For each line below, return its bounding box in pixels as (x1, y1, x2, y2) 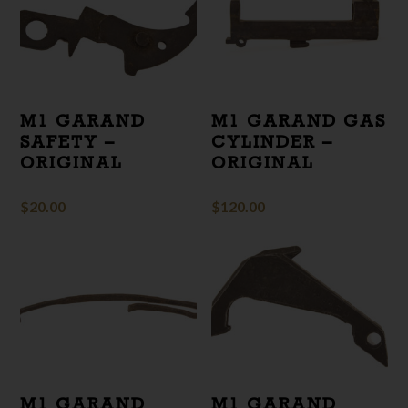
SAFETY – (20, 129, 117, 152)
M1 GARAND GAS (211, 108, 387, 131)
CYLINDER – (211, 129, 334, 152)
